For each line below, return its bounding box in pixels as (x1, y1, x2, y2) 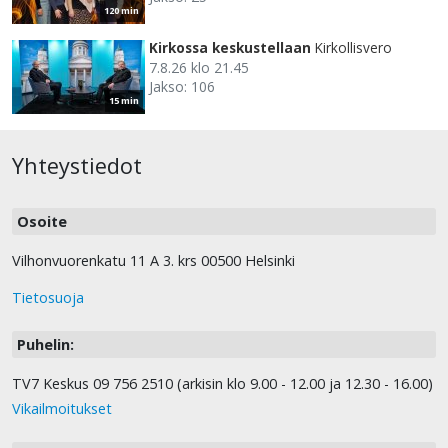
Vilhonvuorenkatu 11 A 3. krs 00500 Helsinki (12, 251, 295, 271)
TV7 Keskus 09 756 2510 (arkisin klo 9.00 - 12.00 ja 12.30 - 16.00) (12, 374, 433, 394)
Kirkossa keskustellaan (149, 38, 311, 58)
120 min (104, 4, 139, 18)
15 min (109, 94, 139, 108)
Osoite (17, 212, 67, 232)
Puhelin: (17, 335, 74, 355)
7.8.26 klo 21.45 (149, 58, 249, 78)
